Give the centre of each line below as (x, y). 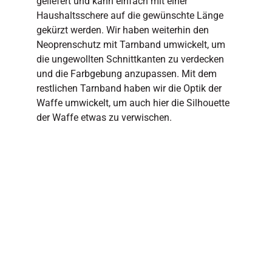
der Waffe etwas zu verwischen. (104, 118)
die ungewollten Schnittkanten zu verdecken (130, 59)
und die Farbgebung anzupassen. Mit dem (126, 74)
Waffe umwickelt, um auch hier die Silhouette (133, 103)
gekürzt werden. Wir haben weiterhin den (122, 30)
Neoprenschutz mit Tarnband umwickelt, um (131, 45)
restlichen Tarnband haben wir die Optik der (129, 89)
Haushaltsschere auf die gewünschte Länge (130, 16)
